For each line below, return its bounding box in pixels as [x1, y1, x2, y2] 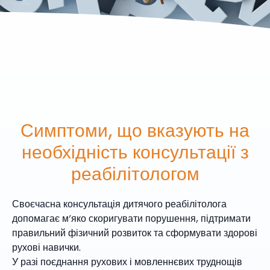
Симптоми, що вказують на [20, 118, 250, 142]
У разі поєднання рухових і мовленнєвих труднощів [12, 255, 242, 268]
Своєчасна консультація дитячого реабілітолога [12, 197, 227, 210]
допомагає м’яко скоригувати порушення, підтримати [12, 212, 251, 225]
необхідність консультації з [21, 140, 249, 164]
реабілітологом [71, 162, 199, 186]
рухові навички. [12, 240, 81, 254]
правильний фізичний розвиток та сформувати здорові [12, 226, 257, 239]
